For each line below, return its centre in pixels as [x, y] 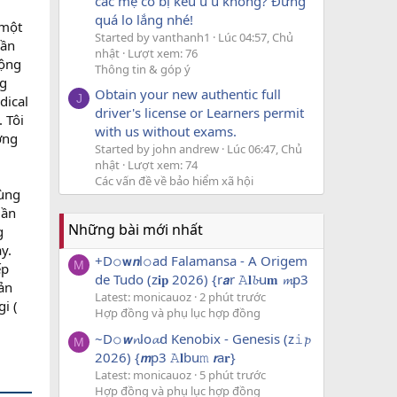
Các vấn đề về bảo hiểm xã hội [174, 180]
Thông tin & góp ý [143, 69]
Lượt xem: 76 [163, 53]
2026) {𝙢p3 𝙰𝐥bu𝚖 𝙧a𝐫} [165, 357]
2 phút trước [233, 297]
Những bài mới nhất [136, 229]
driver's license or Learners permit [199, 112]
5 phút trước [233, 374]
